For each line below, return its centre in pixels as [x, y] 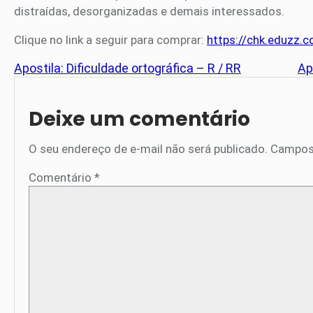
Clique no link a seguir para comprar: [110, 40]
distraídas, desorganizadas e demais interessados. [149, 12]
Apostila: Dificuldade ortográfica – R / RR [128, 68]
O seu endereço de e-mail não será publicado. [148, 149]
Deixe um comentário [139, 119]
